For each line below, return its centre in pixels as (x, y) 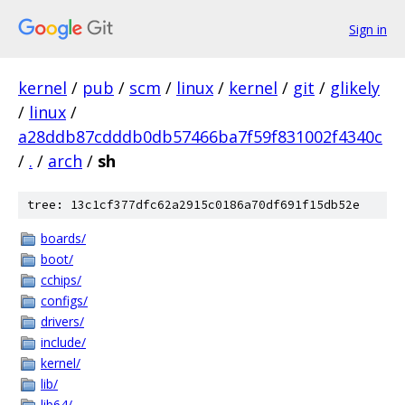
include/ (63, 342)
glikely (355, 88)
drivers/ (62, 321)
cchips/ (61, 280)
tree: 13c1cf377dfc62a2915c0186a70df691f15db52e (193, 205)
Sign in (368, 29)
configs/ (64, 301)
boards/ (63, 238)
